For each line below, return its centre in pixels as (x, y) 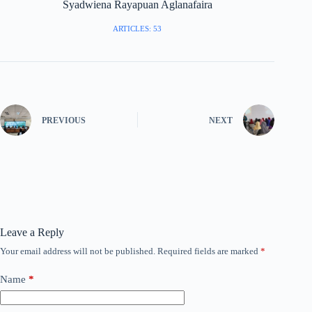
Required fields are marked (209, 251)
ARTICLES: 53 (138, 28)
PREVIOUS (64, 121)
